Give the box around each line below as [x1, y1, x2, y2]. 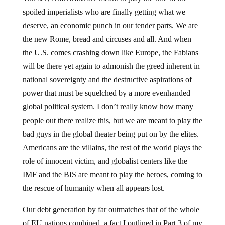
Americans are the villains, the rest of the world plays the [22, 143, 202, 152]
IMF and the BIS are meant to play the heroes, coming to [22, 170, 202, 179]
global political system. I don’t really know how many [22, 102, 193, 111]
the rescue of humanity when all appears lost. [22, 183, 165, 192]
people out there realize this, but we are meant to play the [22, 116, 202, 125]
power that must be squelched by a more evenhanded [22, 88, 190, 97]
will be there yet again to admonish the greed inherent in [22, 61, 200, 70]
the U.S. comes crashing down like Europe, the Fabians [22, 48, 198, 57]
